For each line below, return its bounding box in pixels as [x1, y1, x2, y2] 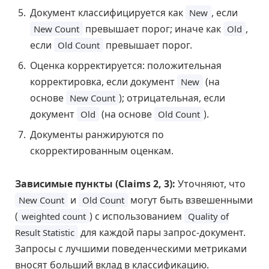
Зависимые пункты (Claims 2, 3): [15, 177, 175, 191]
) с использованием [89, 210, 184, 223]
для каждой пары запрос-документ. [78, 226, 246, 240]
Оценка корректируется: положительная [30, 58, 222, 72]
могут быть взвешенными [128, 193, 253, 207]
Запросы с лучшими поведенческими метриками [15, 242, 247, 256]
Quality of [188, 210, 229, 223]
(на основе [99, 107, 154, 121]
